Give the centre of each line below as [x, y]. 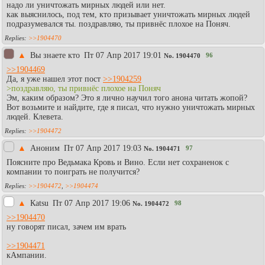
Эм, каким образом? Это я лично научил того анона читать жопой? [127, 98]
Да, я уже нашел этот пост [55, 79]
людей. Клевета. [35, 117]
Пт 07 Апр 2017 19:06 [91, 203]
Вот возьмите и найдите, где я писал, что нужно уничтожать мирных [131, 107]
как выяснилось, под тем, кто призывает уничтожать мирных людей [128, 14]
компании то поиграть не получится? [73, 172]
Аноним [46, 148]
